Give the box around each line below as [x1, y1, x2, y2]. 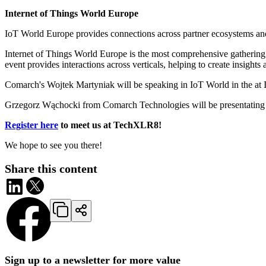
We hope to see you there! [5, 140, 102, 150]
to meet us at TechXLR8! [58, 119, 161, 130]
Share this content [5, 161, 97, 175]
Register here [5, 119, 58, 130]
